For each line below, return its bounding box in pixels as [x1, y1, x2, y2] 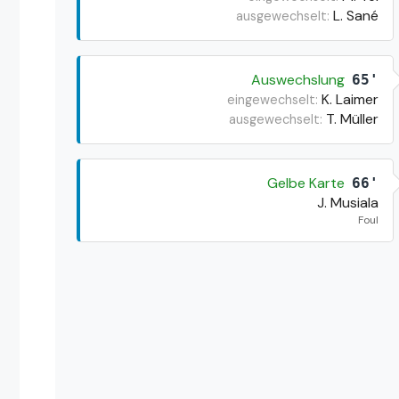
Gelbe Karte [266, 173, 345, 192]
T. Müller [325, 109, 379, 128]
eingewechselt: [226, 91, 318, 108]
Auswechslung [250, 69, 345, 89]
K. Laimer [321, 89, 379, 109]
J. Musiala [316, 192, 379, 212]
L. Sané [332, 5, 379, 25]
